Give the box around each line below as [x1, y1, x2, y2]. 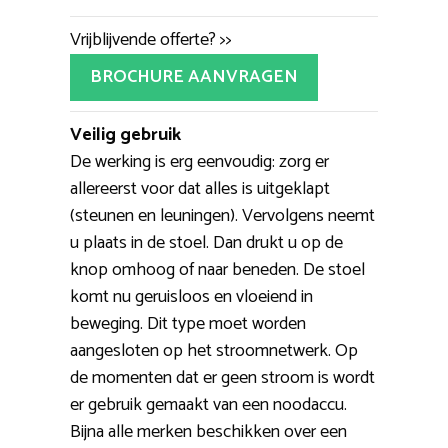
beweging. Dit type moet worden [70, 309, 306, 340]
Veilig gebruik [70, 120, 181, 151]
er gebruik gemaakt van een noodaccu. [70, 390, 347, 421]
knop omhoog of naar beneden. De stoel [70, 255, 365, 286]
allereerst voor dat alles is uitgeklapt [70, 174, 330, 205]
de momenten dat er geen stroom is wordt [70, 363, 375, 394]
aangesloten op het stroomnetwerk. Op [70, 336, 358, 367]
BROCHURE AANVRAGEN [90, 62, 298, 93]
